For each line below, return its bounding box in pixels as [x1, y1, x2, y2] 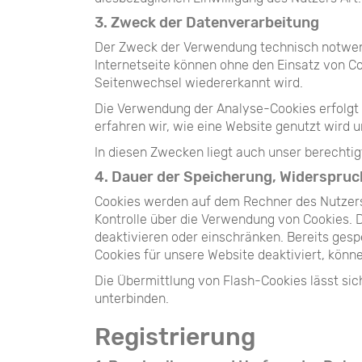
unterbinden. [95, 291, 169, 306]
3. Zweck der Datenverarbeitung [95, 14, 319, 32]
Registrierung [95, 322, 255, 351]
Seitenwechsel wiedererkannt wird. [95, 75, 303, 90]
